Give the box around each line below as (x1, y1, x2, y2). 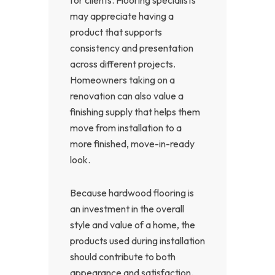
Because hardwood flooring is (70, 186, 194, 199)
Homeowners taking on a (70, 73, 175, 86)
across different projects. (70, 57, 176, 70)
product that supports (70, 25, 162, 38)
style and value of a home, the (70, 218, 195, 231)
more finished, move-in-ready (70, 137, 195, 150)
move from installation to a (70, 121, 182, 134)
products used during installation (70, 234, 205, 247)
